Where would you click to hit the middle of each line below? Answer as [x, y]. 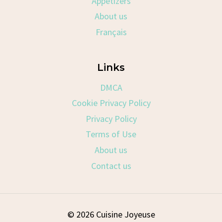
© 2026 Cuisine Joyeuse [111, 215]
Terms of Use [111, 134]
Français [111, 32]
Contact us [111, 166]
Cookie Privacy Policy [111, 103]
